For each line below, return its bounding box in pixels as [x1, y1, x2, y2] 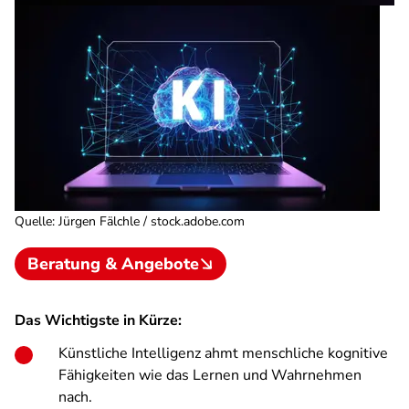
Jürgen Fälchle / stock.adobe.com [58, 213, 245, 230]
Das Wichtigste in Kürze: [15, 310, 182, 330]
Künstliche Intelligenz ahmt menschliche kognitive [58, 343, 388, 363]
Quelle [15, 213, 52, 230]
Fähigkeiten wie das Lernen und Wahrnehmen [58, 365, 362, 385]
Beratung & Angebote [27, 253, 199, 275]
